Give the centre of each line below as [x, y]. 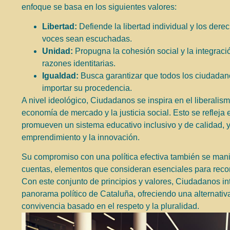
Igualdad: [60, 75]
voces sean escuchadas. [87, 39]
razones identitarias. [79, 63]
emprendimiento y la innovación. [81, 137]
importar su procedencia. [87, 88]
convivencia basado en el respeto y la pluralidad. [110, 206]
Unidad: [57, 51]
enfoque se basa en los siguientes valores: [99, 7]
